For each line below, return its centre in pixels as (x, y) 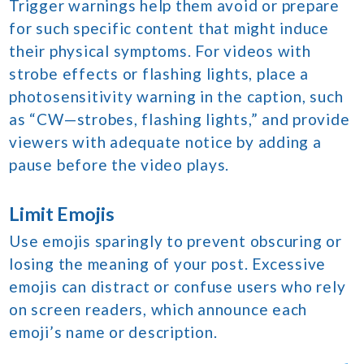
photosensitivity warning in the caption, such (176, 96)
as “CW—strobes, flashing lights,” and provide (180, 119)
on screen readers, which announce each (158, 309)
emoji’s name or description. (113, 331)
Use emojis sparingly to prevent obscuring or (175, 240)
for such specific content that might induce (169, 28)
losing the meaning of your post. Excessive (168, 263)
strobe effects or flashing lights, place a (159, 73)
